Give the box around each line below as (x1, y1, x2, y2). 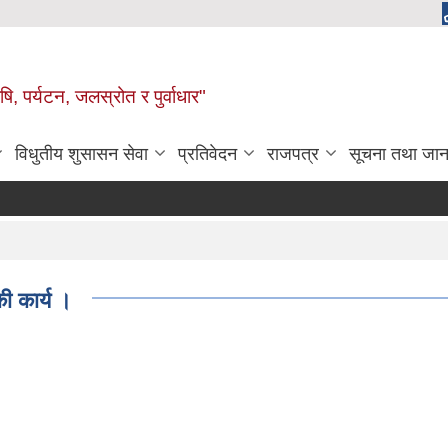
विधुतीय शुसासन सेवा (15, 144, 148, 164)
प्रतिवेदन (178, 144, 237, 164)
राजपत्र (267, 144, 319, 164)
